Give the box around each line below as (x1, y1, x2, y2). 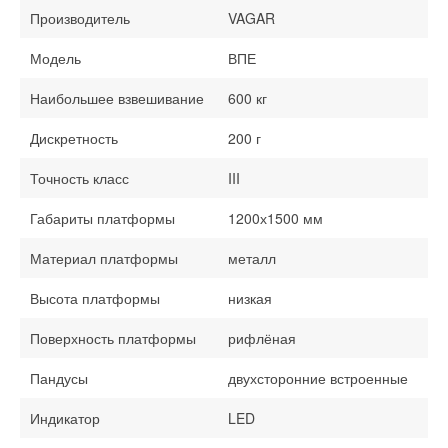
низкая (228, 288, 272, 309)
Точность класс (30, 168, 129, 189)
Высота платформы (30, 288, 160, 309)
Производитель (30, 8, 130, 29)
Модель (30, 48, 81, 69)
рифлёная (228, 328, 296, 349)
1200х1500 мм (228, 208, 323, 229)
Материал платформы (30, 248, 178, 269)
